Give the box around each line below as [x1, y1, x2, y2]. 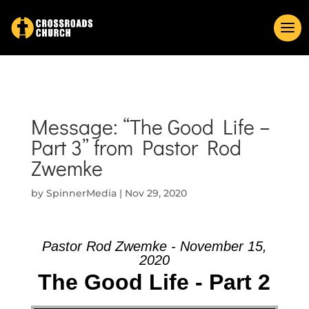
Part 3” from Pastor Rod [30, 134, 241, 161]
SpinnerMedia [46, 187, 117, 199]
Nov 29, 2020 [124, 187, 187, 199]
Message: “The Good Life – [30, 113, 270, 140]
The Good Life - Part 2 [38, 270, 271, 295]
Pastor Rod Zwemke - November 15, [41, 239, 267, 254]
